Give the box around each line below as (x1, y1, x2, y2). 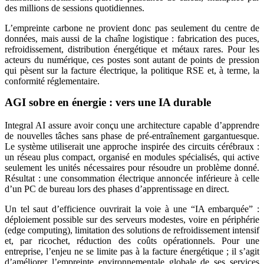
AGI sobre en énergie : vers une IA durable (5, 96, 211, 109)
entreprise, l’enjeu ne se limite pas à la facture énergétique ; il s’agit (5, 246, 259, 257)
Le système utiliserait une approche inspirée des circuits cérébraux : (5, 141, 259, 152)
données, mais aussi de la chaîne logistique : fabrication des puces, (5, 34, 259, 44)
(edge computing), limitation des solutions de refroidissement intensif (5, 225, 259, 236)
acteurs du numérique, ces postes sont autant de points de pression (5, 55, 259, 65)
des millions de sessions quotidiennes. (5, 3, 144, 14)
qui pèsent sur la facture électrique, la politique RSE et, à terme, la (5, 65, 259, 76)
